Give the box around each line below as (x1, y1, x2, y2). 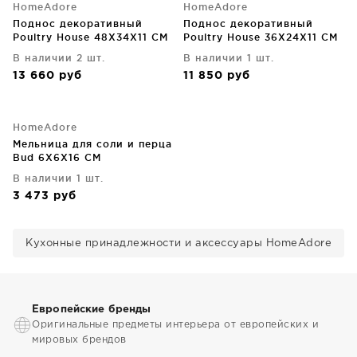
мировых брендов (32, 335, 127, 344)
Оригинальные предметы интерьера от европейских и (32, 320, 319, 329)
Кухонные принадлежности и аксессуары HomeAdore (25, 239, 331, 248)
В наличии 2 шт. (13, 53, 105, 63)
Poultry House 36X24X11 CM (183, 32, 338, 42)
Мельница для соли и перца (13, 139, 172, 149)
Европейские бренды (32, 305, 151, 314)
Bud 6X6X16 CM (13, 152, 101, 163)
